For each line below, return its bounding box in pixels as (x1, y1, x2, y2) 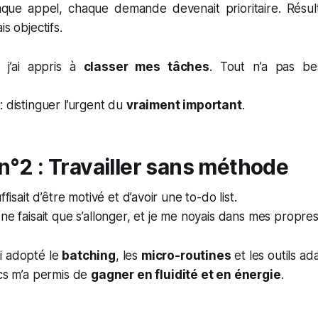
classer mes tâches (83, 60, 209, 74)
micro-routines (141, 248, 231, 263)
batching (62, 248, 116, 263)
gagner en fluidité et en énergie (91, 268, 281, 282)
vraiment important (126, 98, 242, 112)
